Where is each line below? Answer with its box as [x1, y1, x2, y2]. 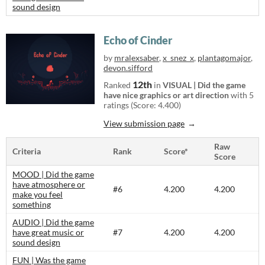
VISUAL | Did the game [163, 80, 245, 90]
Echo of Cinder [104, 34, 172, 47]
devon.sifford [104, 63, 153, 73]
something [12, 199, 51, 209]
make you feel [12, 189, 63, 199]
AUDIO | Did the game [12, 217, 94, 227]
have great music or [12, 227, 84, 237]
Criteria [12, 146, 41, 156]
